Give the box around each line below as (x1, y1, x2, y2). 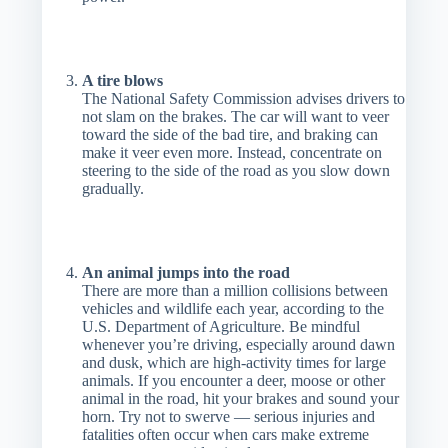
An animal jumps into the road (82, 264, 291, 281)
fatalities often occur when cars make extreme (82, 426, 370, 443)
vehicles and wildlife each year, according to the (82, 300, 385, 317)
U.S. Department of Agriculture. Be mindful (82, 318, 361, 335)
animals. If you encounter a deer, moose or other (82, 372, 386, 389)
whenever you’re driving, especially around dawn (82, 336, 396, 353)
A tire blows (82, 72, 164, 89)
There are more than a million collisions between (82, 282, 389, 299)
